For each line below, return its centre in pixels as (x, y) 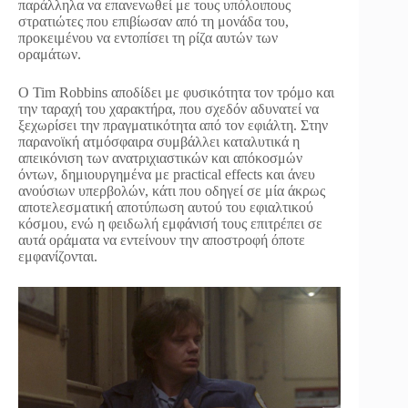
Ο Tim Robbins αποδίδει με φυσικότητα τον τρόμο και (176, 93)
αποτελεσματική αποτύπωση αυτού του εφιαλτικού (166, 208)
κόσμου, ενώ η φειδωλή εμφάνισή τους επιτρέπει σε (170, 224)
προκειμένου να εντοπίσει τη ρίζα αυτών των (148, 38)
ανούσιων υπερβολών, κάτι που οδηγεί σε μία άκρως (172, 191)
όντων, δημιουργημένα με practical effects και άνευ (167, 175)
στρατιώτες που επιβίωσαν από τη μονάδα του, (153, 22)
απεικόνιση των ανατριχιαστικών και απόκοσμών (160, 158)
